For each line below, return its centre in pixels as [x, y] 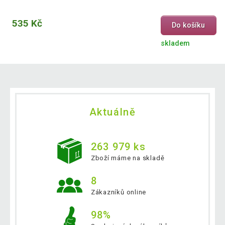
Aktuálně [113, 112]
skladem [175, 43]
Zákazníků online [119, 192]
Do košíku [189, 25]
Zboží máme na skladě [128, 158]
